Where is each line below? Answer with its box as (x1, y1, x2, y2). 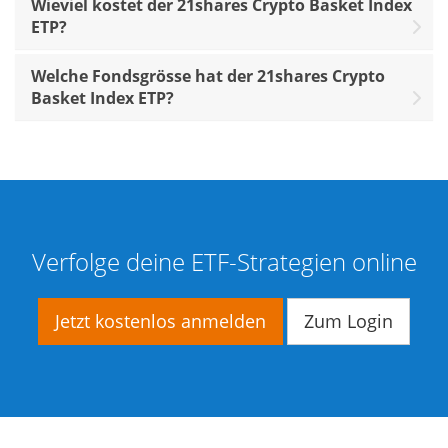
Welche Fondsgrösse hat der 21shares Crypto (31, 64, 385, 87)
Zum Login (304, 308, 393, 333)
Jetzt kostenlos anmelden (55, 308, 266, 333)
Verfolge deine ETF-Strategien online (31, 244, 417, 278)
